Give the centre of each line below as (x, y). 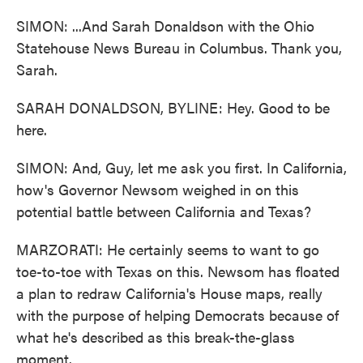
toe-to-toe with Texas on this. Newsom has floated (178, 271)
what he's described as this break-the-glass (156, 337)
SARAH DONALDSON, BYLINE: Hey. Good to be (173, 107)
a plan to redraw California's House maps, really (169, 293)
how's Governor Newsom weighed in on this (158, 189)
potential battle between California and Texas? (164, 211)
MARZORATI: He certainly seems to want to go (168, 249)
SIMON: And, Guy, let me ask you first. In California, (181, 167)
